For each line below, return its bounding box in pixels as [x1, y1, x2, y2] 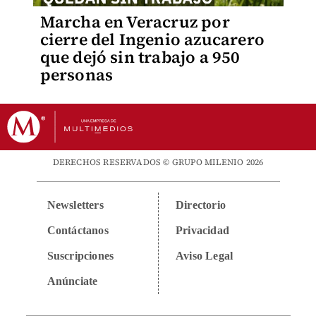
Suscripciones [47, 250, 114, 262]
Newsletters [47, 199, 104, 211]
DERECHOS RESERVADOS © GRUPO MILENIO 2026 [52, 157, 264, 168]
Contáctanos [47, 224, 109, 236]
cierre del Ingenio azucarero [39, 28, 265, 51]
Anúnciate [47, 275, 98, 287]
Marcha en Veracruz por [39, 11, 230, 33]
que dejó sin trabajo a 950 [39, 46, 241, 68]
